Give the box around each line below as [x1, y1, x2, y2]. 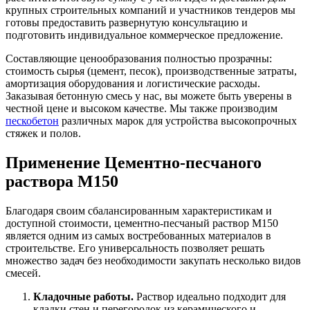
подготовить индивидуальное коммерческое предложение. [6, 28, 283, 41]
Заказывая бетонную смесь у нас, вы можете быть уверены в [6, 89, 292, 102]
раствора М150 [6, 172, 118, 190]
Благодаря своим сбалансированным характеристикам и [6, 204, 272, 217]
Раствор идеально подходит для [134, 290, 286, 302]
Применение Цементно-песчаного [6, 153, 262, 172]
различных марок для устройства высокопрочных [59, 114, 297, 127]
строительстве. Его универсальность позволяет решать [6, 241, 264, 254]
